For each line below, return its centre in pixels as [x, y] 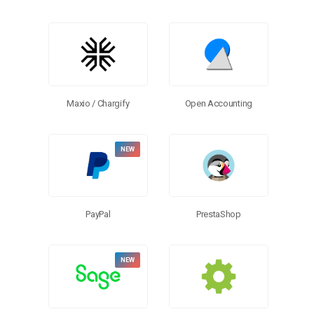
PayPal [98, 214]
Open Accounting [218, 103]
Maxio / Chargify [98, 103]
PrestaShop [218, 214]
